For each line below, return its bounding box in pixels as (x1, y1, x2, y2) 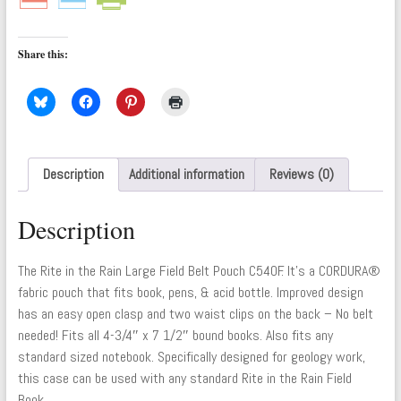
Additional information (128, 164, 244, 183)
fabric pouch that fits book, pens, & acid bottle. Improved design (17, 283, 363, 303)
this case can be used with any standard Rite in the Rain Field (17, 369, 352, 388)
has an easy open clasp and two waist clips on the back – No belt (17, 304, 373, 324)
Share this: (17, 46, 68, 62)
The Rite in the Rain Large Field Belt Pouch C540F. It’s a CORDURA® (17, 261, 380, 281)
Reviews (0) (269, 164, 334, 183)
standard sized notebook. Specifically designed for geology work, (17, 347, 365, 367)
